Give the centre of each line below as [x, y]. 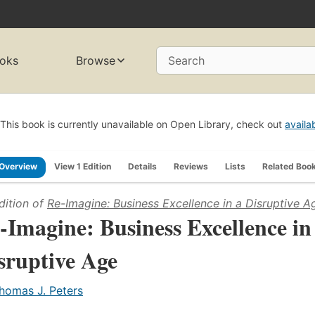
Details [142, 166]
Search [186, 61]
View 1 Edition [83, 166]
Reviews [191, 166]
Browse [96, 61]
